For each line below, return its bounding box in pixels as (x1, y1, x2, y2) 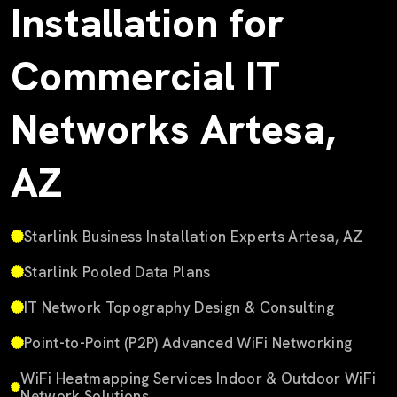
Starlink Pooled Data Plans (24, 261, 211, 282)
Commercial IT (11, 50, 280, 103)
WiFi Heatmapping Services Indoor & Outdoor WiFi (20, 368, 377, 388)
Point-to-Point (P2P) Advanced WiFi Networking (24, 332, 353, 353)
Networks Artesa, (11, 103, 335, 156)
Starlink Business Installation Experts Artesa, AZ (24, 226, 363, 246)
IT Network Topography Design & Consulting (24, 297, 334, 317)
